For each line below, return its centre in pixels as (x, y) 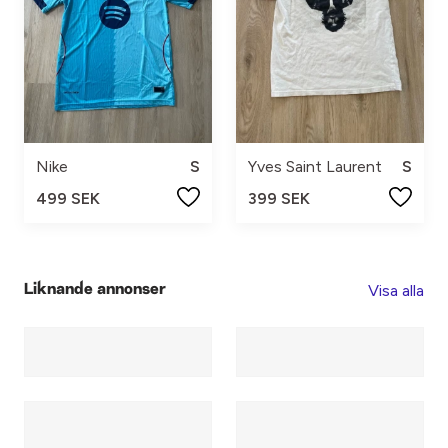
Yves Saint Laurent (315, 166)
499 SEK (68, 198)
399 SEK (279, 198)
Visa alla (396, 290)
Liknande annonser (95, 290)
